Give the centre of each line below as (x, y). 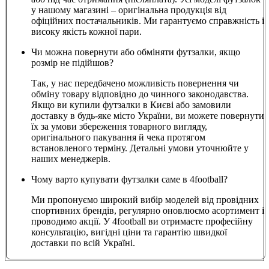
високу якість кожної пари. (86, 32)
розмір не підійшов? (72, 63)
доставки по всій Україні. (83, 243)
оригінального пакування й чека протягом (118, 138)
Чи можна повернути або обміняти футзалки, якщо (136, 52)
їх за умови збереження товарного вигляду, (119, 127)
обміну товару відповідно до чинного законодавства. (140, 94)
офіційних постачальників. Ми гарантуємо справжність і (148, 21)
